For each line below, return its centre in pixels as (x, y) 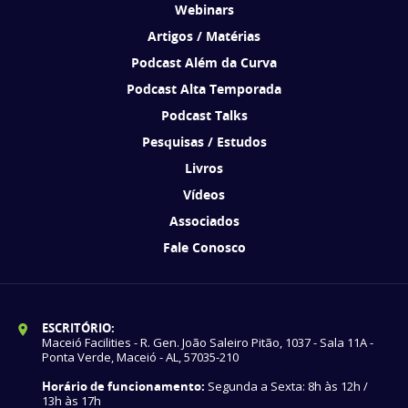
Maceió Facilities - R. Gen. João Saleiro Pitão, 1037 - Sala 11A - (208, 343)
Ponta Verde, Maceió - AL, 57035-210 (140, 357)
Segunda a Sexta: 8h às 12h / (286, 387)
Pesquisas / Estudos (204, 142)
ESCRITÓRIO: (78, 328)
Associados (204, 221)
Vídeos (204, 195)
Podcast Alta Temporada (204, 89)
